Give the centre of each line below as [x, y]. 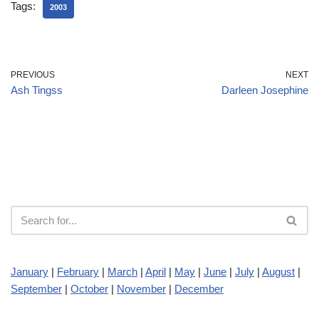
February [78, 271]
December [199, 288]
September [36, 288]
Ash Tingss [37, 90]
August [278, 271]
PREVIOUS [33, 74]
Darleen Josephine [265, 90]
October [89, 288]
